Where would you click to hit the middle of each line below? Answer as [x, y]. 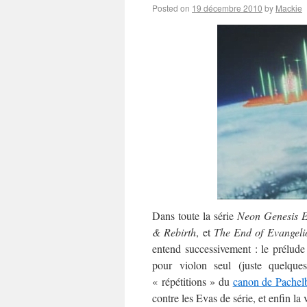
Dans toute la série [195, 216]
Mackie [289, 8]
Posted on [171, 8]
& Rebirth [174, 232]
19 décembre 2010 [227, 8]
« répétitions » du [193, 281]
